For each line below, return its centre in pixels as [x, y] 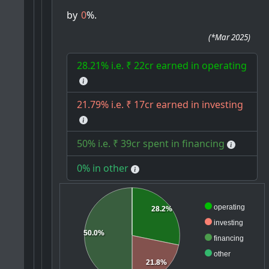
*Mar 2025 [230, 38]
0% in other [103, 168]
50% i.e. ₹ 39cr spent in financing [151, 144]
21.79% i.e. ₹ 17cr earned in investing [160, 105]
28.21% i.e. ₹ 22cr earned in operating [162, 66]
